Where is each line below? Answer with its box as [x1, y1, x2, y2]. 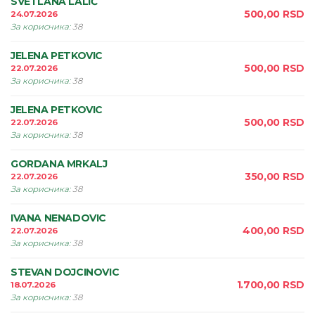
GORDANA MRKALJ [11, 157, 108, 170]
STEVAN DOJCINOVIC [11, 266, 120, 278]
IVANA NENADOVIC [11, 212, 106, 224]
